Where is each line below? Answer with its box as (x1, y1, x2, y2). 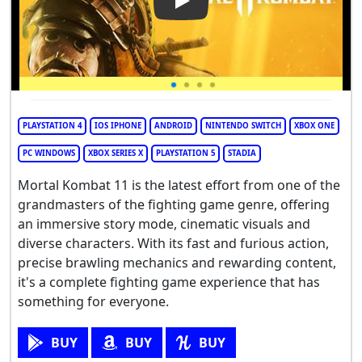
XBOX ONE (294, 120, 335, 132)
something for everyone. (18, 293, 169, 311)
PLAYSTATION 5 (156, 148, 215, 159)
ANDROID (154, 120, 192, 132)
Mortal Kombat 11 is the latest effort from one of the (18, 176, 340, 195)
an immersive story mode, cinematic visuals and (18, 215, 310, 234)
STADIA (228, 148, 256, 159)
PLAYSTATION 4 (23, 120, 82, 132)
